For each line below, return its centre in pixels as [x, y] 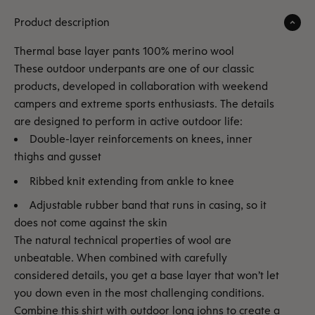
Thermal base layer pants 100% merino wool [124, 51]
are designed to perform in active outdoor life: [128, 122]
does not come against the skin [91, 223]
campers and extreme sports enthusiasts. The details [144, 104]
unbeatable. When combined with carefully [121, 258]
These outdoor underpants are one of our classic [134, 69]
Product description [62, 22]
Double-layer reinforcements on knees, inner [141, 139]
